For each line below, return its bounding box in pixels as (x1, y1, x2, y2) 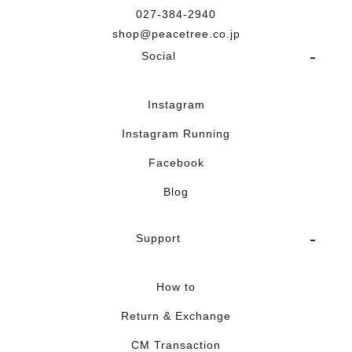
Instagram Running (122, 127, 230, 140)
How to (156, 280, 196, 293)
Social (141, 49, 176, 62)
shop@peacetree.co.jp (112, 27, 240, 40)
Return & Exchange (121, 310, 231, 322)
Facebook (148, 156, 204, 169)
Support (136, 232, 181, 244)
